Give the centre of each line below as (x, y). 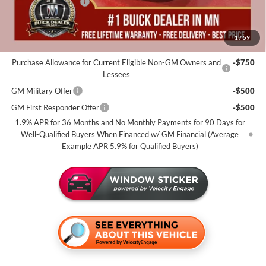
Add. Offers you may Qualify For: (68, 46)
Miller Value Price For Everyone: (66, 18)
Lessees (117, 74)
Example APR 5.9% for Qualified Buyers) (130, 146)
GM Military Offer (42, 91)
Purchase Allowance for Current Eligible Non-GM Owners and (117, 62)
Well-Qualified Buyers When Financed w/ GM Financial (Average (130, 134)
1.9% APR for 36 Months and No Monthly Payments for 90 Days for (130, 122)
